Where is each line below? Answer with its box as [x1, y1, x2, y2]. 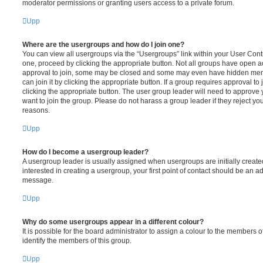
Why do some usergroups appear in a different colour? [22, 217, 204, 226]
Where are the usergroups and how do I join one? [22, 40, 184, 49]
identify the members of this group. [22, 236, 131, 245]
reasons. [22, 106, 50, 114]
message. [22, 176, 53, 184]
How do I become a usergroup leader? [22, 147, 149, 156]
